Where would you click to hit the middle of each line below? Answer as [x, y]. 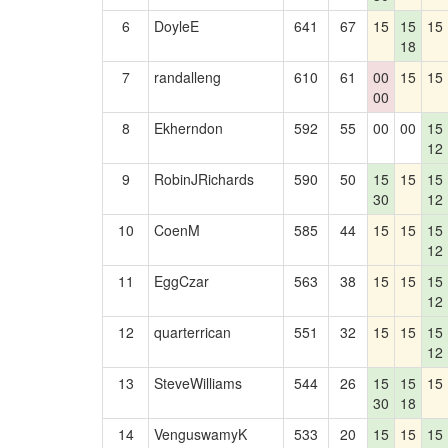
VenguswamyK [200, 434]
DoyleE [176, 26]
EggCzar [181, 281]
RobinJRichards [204, 179]
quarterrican [192, 332]
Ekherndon [188, 128]
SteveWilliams [198, 383]
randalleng [187, 77]
